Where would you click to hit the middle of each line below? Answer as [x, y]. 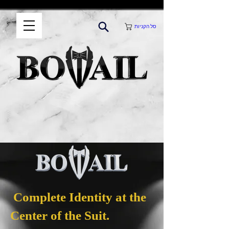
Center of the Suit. [60, 215]
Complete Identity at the [78, 197]
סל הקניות [145, 27]
